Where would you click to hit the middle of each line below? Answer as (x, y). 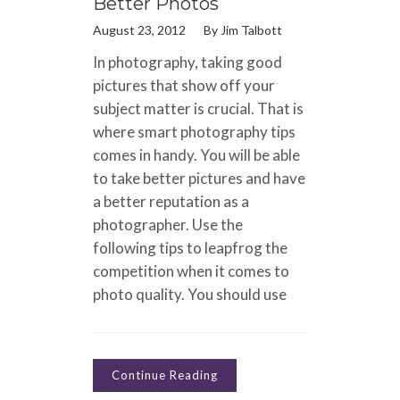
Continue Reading (165, 375)
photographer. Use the (168, 224)
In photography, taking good (187, 62)
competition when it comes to (191, 271)
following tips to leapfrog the (190, 247)
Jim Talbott (251, 29)
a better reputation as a (171, 201)
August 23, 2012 (139, 29)
